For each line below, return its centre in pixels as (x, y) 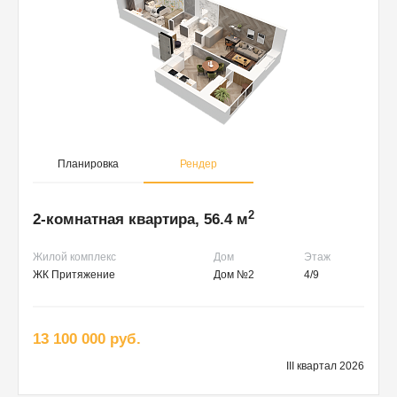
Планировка (88, 164)
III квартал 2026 (325, 366)
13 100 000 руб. (87, 339)
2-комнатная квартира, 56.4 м (140, 220)
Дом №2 (234, 275)
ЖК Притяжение (74, 275)
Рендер (198, 164)
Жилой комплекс (74, 257)
